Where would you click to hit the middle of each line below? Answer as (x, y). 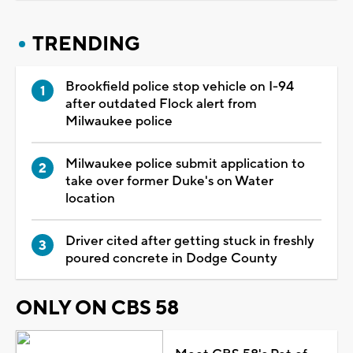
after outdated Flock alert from (161, 104)
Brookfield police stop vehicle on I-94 (180, 86)
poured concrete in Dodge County (171, 258)
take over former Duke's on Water (169, 181)
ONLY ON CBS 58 (97, 308)
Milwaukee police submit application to (185, 163)
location (90, 198)
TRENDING (86, 44)
